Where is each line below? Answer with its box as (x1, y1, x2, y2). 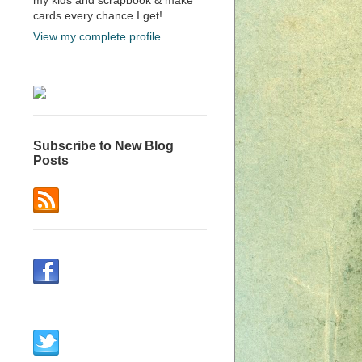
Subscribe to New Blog (33, 139, 174, 154)
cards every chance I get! (33, 8, 162, 22)
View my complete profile (33, 29, 161, 43)
